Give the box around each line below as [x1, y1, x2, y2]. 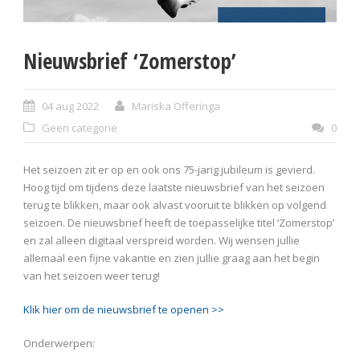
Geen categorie [42, 121, 117, 136]
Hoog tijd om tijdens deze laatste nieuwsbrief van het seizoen [23, 180, 325, 195]
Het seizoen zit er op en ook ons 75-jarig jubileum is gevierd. [23, 162, 315, 178]
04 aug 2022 [42, 99, 99, 114]
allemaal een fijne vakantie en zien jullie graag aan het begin [23, 251, 320, 266]
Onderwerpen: [23, 336, 95, 351]
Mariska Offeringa [132, 99, 220, 114]
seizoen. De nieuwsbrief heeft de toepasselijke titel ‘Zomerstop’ [23, 215, 334, 231]
